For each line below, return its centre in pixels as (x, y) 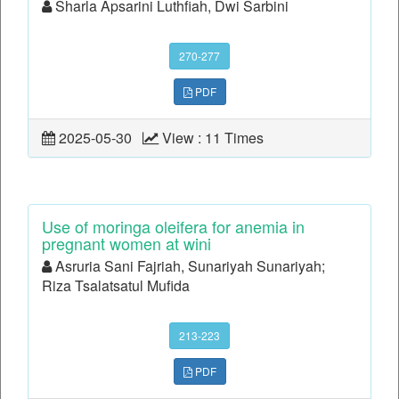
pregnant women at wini (126, 244)
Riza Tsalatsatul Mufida (116, 286)
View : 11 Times (215, 138)
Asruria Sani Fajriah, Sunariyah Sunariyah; (188, 266)
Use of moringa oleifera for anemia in (173, 227)
